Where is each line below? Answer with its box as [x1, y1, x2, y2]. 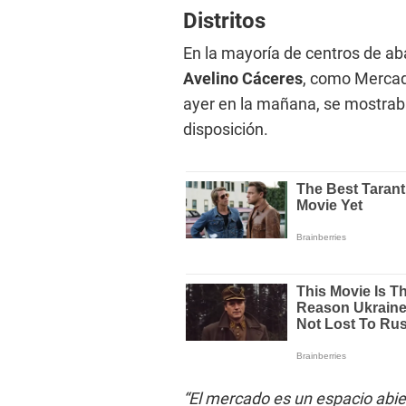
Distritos [183, 7, 266, 34]
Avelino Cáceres [183, 68, 303, 88]
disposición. [183, 119, 268, 139]
